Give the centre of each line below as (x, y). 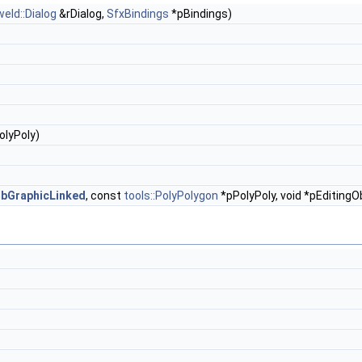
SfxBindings (138, 14)
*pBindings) (200, 14)
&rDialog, (82, 14)
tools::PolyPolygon (171, 196)
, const (105, 196)
